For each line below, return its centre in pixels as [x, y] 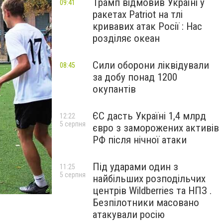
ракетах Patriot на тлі [138, 14]
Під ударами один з [135, 167]
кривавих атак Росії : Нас [147, 26]
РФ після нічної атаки [140, 140]
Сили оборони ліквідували [151, 65]
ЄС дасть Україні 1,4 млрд [149, 116]
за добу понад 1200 [135, 77]
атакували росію [129, 215]
